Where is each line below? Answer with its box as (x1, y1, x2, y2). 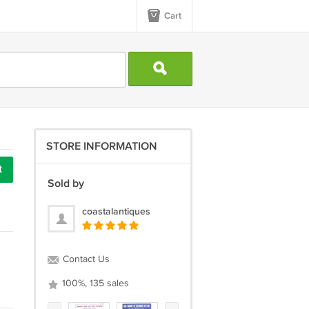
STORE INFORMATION (46, 140, 157, 153)
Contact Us (59, 254, 110, 265)
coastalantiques (81, 206, 150, 217)
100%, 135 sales (59, 278, 129, 289)
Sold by (47, 177, 84, 190)
